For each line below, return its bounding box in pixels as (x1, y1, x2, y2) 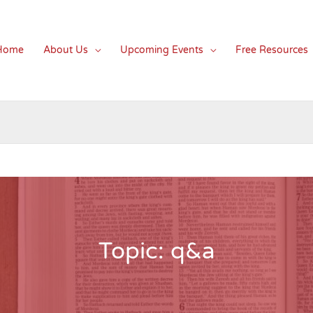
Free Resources (235, 44, 308, 56)
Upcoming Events (120, 44, 203, 56)
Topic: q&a (98, 238, 215, 265)
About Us (43, 44, 88, 56)
